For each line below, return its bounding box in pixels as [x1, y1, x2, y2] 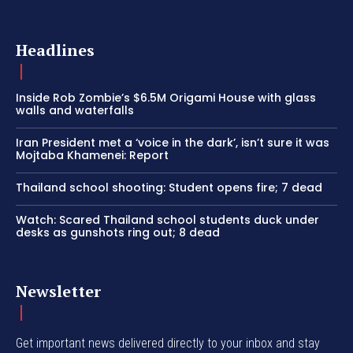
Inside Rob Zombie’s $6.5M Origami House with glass [16, 90, 316, 106]
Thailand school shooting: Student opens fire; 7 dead [16, 180, 322, 196]
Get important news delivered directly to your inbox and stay [16, 336, 320, 351]
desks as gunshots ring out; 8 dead [16, 225, 220, 241]
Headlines [16, 39, 95, 61]
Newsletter [16, 281, 101, 303]
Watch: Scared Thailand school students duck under [16, 212, 319, 229]
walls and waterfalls [16, 102, 134, 119]
